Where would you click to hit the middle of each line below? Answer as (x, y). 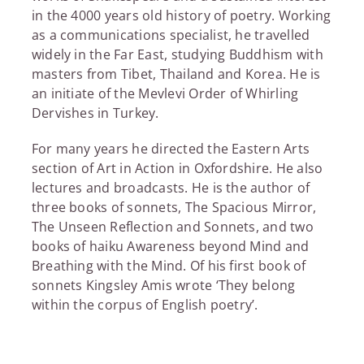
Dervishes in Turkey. (95, 113)
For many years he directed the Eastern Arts (171, 148)
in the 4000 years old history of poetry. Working (181, 15)
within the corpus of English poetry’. (145, 304)
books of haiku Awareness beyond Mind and (170, 246)
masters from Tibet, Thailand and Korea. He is (176, 74)
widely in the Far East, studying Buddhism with (177, 54)
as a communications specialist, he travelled (171, 35)
